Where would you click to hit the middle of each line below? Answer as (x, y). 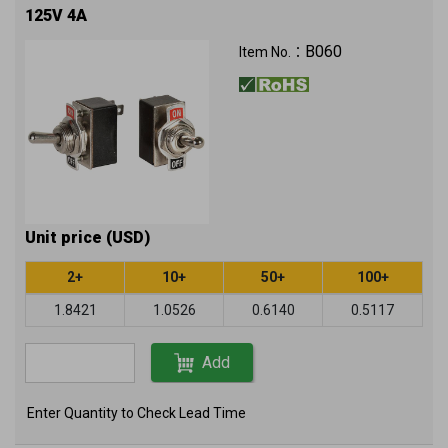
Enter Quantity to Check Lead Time (136, 412)
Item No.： (272, 51)
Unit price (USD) (87, 237)
